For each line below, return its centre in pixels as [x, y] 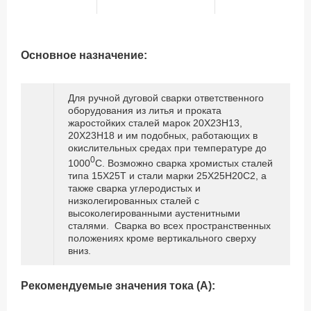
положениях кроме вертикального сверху [162, 238]
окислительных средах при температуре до [167, 148]
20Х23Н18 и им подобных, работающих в [163, 136]
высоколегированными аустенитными [154, 213]
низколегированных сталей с [134, 200]
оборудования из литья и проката [145, 111]
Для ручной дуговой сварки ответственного [166, 98]
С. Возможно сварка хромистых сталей [184, 163]
